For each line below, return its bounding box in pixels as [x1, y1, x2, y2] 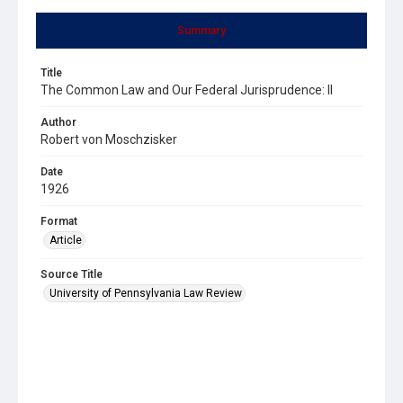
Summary [177, 23, 226, 37]
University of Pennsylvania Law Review [49, 286, 242, 300]
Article [49, 233, 82, 246]
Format [40, 214, 77, 228]
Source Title [40, 267, 103, 281]
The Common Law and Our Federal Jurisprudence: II [40, 82, 333, 97]
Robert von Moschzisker [40, 131, 177, 147]
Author [40, 115, 76, 129]
